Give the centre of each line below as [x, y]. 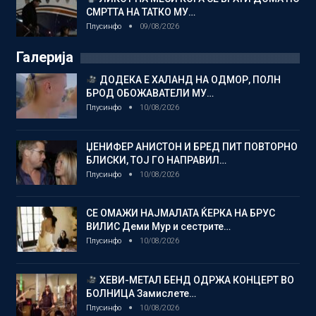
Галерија [45, 57]
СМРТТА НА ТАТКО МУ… [141, 12]
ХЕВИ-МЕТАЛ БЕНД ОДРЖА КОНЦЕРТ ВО [195, 280]
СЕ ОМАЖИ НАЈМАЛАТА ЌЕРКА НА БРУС [181, 213]
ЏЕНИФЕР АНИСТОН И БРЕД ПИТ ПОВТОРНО [192, 146]
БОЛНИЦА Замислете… [141, 293]
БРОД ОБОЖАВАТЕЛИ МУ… [150, 93]
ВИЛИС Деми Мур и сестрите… [158, 227]
